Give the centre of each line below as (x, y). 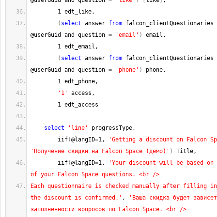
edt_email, (80, 46)
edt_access (80, 105)
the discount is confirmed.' (76, 198)
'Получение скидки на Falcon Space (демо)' (100, 151)
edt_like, (78, 12)
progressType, (114, 128)
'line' (78, 128)
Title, (185, 151)
